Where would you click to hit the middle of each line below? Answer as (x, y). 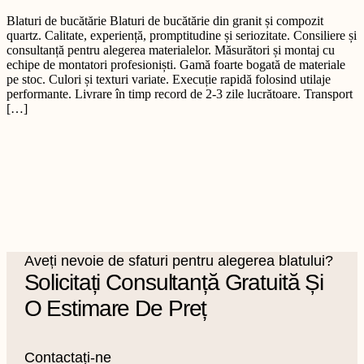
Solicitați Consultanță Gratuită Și (174, 283)
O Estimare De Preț (115, 309)
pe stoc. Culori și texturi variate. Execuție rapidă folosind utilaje (169, 80)
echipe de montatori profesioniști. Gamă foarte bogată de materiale (176, 65)
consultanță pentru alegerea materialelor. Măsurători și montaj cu (171, 50)
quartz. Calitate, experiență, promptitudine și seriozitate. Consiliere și (182, 36)
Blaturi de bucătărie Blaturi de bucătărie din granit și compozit (165, 21)
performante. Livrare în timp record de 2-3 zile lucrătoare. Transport (180, 94)
